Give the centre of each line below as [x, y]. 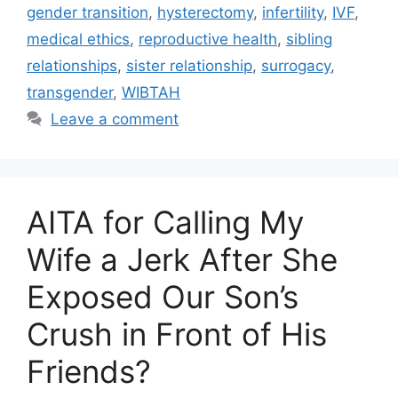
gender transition [88, 13]
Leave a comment [115, 119]
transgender [70, 93]
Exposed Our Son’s [163, 297]
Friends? [89, 372]
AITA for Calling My [165, 223]
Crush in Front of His [177, 334]
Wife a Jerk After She [182, 260]
